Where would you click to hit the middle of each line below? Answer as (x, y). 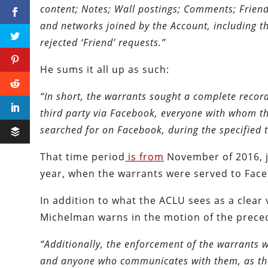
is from (146, 157)
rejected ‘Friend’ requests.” (103, 43)
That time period (83, 157)
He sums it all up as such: (105, 70)
